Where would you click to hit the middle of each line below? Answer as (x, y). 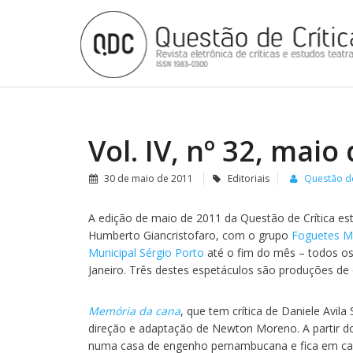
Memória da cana (134, 311)
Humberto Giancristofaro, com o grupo (188, 235)
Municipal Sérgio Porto (148, 253)
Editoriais (249, 178)
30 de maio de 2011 (149, 178)
